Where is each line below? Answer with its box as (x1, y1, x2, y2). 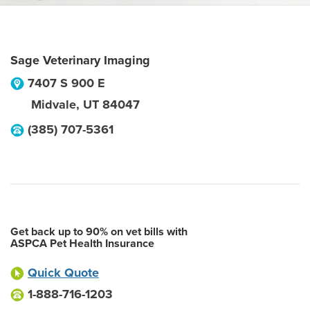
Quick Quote (28, 265, 99, 280)
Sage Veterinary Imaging (10, 53, 150, 68)
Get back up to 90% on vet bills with (10, 225, 188, 239)
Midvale (31, 97, 76, 112)
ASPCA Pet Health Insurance (10, 237, 154, 250)
